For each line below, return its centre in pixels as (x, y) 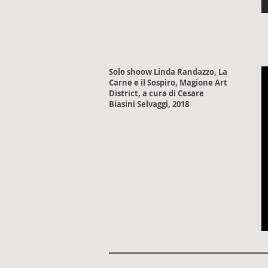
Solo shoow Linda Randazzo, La (168, 72)
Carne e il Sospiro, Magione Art (168, 83)
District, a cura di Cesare (156, 93)
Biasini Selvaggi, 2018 (149, 104)
